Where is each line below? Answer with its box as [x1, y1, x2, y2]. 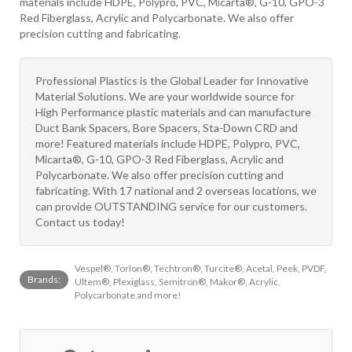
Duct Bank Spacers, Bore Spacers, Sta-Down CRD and [35, 121, 298, 134]
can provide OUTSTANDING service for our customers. [35, 200, 307, 213]
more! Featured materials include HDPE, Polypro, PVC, [35, 137, 300, 150]
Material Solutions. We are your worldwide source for [35, 90, 295, 103]
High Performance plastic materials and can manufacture [35, 105, 311, 119]
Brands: [27, 273, 60, 285]
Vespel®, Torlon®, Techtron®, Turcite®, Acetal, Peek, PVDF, [75, 262, 327, 274]
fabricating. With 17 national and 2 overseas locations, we [35, 184, 317, 197]
